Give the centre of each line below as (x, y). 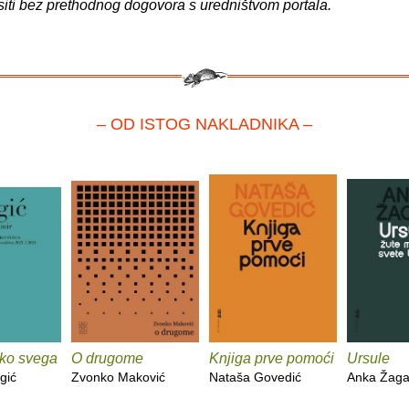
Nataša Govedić (255, 377)
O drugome (107, 358)
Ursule (368, 358)
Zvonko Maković (118, 377)
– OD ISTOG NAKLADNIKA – (204, 124)
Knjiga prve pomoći (272, 358)
